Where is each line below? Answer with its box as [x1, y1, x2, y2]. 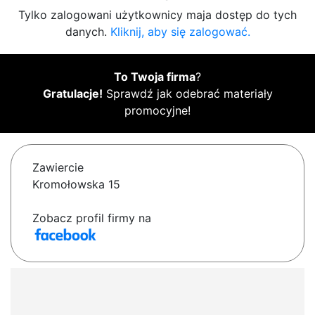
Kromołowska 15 [32, 177, 120, 192]
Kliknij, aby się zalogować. [110, 25, 250, 39]
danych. [65, 25, 110, 39]
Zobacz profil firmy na [32, 211, 151, 226]
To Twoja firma [114, 70, 195, 84]
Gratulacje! [42, 86, 103, 101]
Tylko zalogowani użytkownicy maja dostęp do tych [18, 8, 297, 22]
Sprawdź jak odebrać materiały [102, 86, 273, 101]
